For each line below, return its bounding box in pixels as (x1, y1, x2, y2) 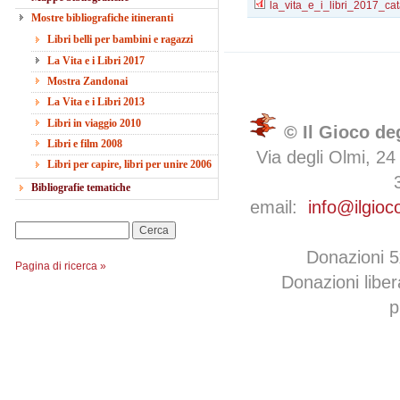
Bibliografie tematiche (31, 181, 130, 195)
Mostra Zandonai (47, 74, 128, 87)
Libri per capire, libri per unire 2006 (47, 158, 212, 171)
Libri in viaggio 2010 (47, 116, 141, 129)
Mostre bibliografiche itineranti (31, 11, 173, 24)
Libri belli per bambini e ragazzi (47, 33, 193, 46)
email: (249, 196, 308, 217)
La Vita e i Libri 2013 (47, 96, 145, 109)
